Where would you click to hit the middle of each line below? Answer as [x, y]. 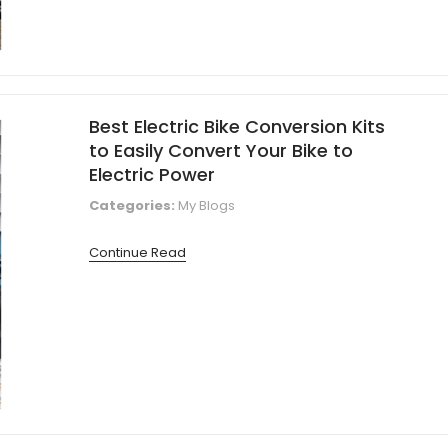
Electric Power [152, 174]
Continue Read [137, 252]
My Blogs [206, 205]
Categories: [132, 205]
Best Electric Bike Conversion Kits [237, 126]
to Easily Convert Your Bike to [221, 150]
